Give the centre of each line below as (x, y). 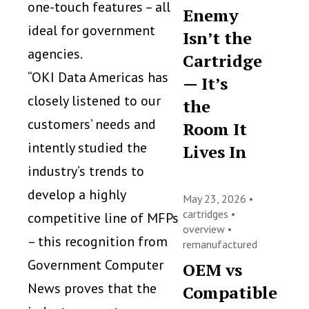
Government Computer (96, 265)
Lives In (215, 152)
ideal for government (91, 30)
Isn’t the (218, 38)
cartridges (207, 214)
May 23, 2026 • (218, 199)
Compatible (230, 292)
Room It (215, 129)
